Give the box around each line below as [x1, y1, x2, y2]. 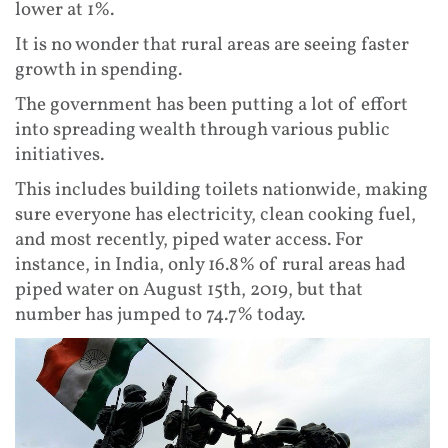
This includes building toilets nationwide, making [15, 177, 428, 204]
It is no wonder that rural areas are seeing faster [15, 32, 409, 59]
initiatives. [15, 142, 104, 169]
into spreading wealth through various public [15, 117, 390, 144]
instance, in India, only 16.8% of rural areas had [15, 252, 406, 279]
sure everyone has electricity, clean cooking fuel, [15, 202, 416, 229]
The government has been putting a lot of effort [15, 92, 408, 119]
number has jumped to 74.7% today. [15, 302, 305, 329]
